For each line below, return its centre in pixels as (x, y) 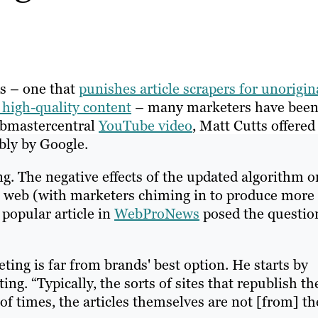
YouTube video (146, 126)
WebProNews (157, 214)
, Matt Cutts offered (254, 126)
